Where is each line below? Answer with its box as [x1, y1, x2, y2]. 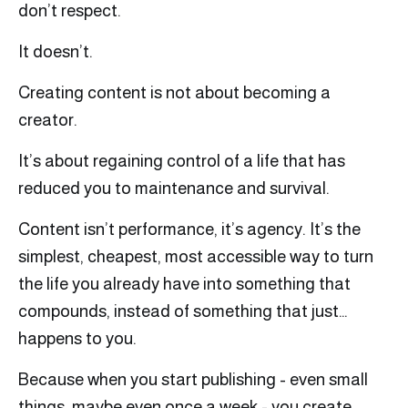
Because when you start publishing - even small [18, 370, 368, 390]
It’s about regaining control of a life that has [18, 151, 345, 171]
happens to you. [18, 329, 137, 349]
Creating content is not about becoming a [18, 83, 331, 103]
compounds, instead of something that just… [18, 301, 348, 321]
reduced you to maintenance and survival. [18, 178, 330, 199]
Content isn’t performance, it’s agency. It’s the [18, 219, 361, 240]
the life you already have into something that [18, 274, 351, 294]
